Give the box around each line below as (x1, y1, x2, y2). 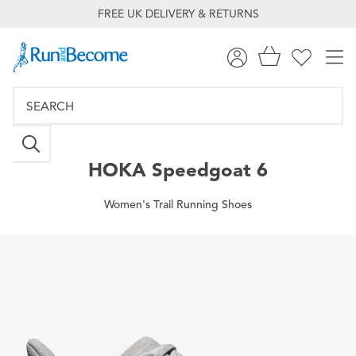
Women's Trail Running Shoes (104, 197, 252, 211)
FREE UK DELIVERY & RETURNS (97, 7, 259, 21)
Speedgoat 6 (146, 157, 268, 182)
